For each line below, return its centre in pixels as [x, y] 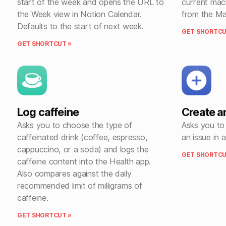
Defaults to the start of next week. [80, 26]
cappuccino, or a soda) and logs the [83, 149]
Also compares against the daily [74, 173]
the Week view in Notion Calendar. [80, 14]
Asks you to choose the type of [75, 125]
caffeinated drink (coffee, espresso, [82, 137]
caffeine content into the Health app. [84, 161]
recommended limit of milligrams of [80, 185]
